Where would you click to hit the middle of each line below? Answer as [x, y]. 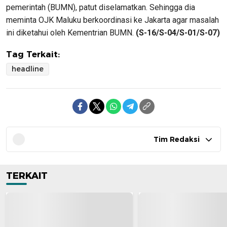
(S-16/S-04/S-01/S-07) [178, 33]
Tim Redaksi [177, 139]
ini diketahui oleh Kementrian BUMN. [71, 33]
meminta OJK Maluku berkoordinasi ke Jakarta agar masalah [112, 20]
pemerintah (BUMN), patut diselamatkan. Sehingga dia [101, 7]
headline [28, 69]
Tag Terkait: [33, 54]
